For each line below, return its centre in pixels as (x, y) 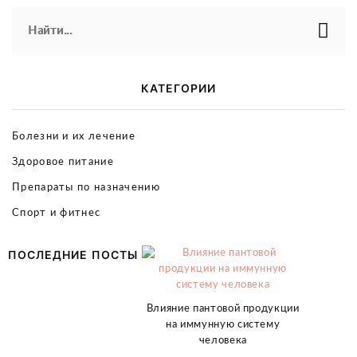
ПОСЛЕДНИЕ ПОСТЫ (73, 255)
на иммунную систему (223, 325)
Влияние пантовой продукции (223, 309)
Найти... (50, 31)
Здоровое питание (63, 162)
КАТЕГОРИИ (178, 88)
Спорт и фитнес (57, 213)
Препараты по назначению (86, 188)
